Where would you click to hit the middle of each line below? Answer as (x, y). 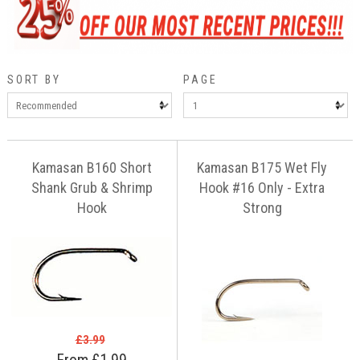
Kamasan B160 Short (92, 168)
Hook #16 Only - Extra (262, 188)
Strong (262, 208)
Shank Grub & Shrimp (92, 188)
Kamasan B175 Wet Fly (262, 168)
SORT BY (34, 79)
